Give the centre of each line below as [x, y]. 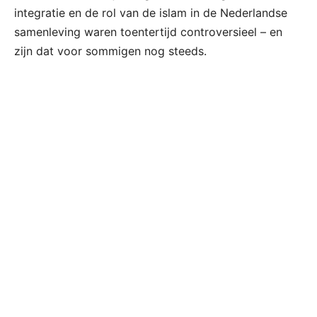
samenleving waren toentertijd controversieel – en [148, 31]
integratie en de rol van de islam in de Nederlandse [151, 12]
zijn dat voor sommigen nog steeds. [110, 51]
